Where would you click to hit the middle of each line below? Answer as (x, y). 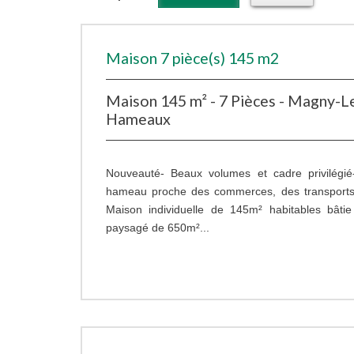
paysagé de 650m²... (158, 228)
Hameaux (138, 119)
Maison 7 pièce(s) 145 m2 (192, 58)
